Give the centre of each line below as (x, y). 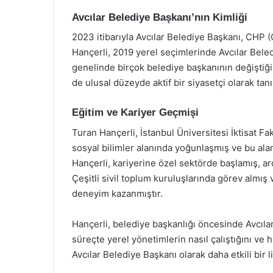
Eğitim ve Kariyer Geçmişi (135, 112)
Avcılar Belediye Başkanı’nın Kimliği (160, 17)
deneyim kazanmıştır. (117, 193)
